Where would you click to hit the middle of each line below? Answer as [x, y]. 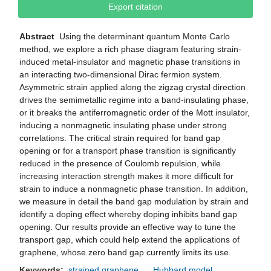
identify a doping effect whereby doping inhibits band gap [128, 214]
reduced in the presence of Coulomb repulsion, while [120, 164]
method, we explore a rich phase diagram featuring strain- [130, 49]
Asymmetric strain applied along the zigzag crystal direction [132, 87]
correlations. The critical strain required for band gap [120, 138]
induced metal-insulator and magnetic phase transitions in [130, 62]
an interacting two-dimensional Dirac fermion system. [121, 75]
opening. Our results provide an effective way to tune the [128, 227]
